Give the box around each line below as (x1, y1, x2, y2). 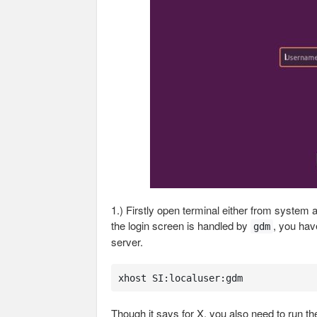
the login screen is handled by (111, 218, 250, 233)
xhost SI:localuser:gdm (117, 272, 243, 284)
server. (111, 234, 143, 249)
